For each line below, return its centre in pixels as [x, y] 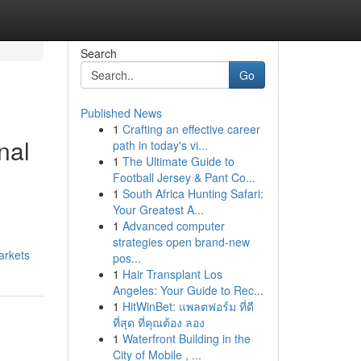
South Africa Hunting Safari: [193, 193]
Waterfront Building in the [186, 338]
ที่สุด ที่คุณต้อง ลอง [158, 322]
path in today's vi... [160, 145]
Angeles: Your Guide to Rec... [188, 290]
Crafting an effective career [191, 129]
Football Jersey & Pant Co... [184, 177]
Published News [121, 113]
